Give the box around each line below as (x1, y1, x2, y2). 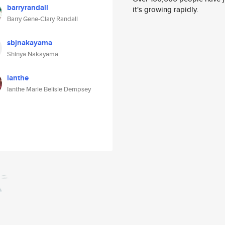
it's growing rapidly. (133, 4, 198, 15)
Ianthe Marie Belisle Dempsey (7, 84, 91, 94)
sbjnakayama (7, 37, 52, 48)
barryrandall (7, 2, 48, 13)
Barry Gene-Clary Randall (7, 14, 78, 24)
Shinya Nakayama (7, 49, 58, 59)
